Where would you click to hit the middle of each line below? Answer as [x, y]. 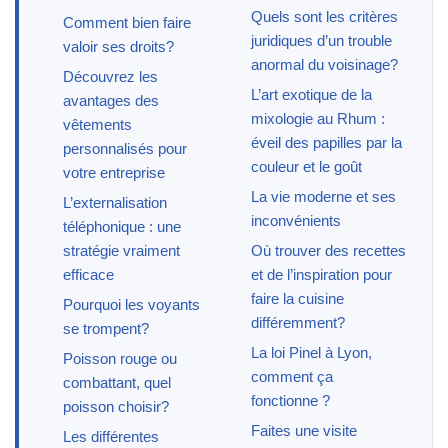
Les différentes [111, 436]
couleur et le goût [306, 166]
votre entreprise [114, 172]
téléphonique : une [122, 226]
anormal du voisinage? [324, 64]
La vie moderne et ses [323, 196]
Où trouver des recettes [328, 250]
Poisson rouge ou [120, 358]
